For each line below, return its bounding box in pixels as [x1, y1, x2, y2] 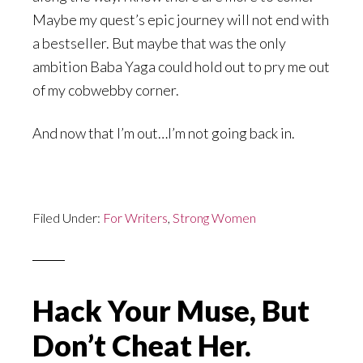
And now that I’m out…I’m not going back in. [32, 124, 295, 143]
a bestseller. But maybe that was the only [32, 34, 286, 53]
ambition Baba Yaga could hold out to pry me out [32, 58, 330, 76]
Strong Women [173, 210, 256, 226]
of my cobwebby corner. [32, 81, 179, 100]
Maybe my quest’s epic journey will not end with [32, 11, 329, 29]
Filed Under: [32, 210, 103, 226]
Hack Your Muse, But [32, 293, 310, 329]
